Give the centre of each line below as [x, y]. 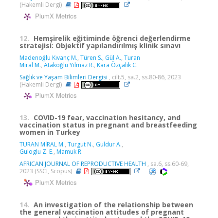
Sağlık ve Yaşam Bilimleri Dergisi [64, 77]
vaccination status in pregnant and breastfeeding [108, 125]
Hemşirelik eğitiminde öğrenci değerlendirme [112, 38]
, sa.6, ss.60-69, [167, 163]
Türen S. [91, 57]
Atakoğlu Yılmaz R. [69, 65]
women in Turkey [50, 132]
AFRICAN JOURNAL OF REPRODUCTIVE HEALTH [83, 163]
